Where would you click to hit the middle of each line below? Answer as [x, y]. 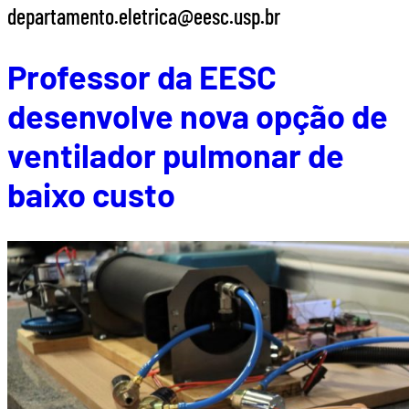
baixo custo [91, 194]
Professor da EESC [142, 77]
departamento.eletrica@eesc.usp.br [144, 16]
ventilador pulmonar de [176, 155]
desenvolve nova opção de [198, 116]
